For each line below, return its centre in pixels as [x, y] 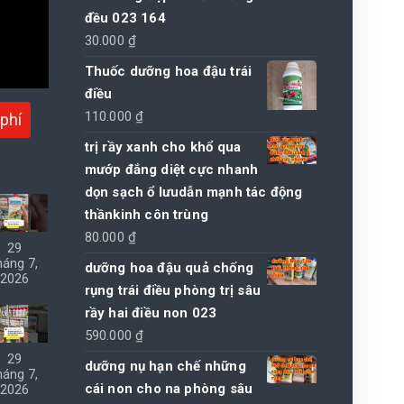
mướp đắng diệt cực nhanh [171, 169]
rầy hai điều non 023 [151, 312]
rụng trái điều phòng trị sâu [173, 290]
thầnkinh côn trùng [147, 214]
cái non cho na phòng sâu [169, 388]
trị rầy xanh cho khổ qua [163, 147]
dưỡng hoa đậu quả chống [169, 267]
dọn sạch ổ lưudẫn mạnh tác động [193, 192]
